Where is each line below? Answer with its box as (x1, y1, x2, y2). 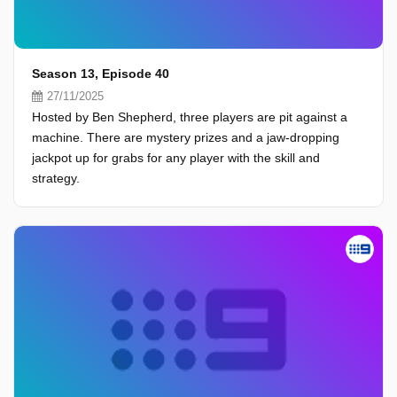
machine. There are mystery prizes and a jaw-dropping (32, 130, 339, 144)
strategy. (32, 171, 80, 185)
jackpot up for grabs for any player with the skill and (32, 151, 320, 165)
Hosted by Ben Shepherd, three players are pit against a (32, 110, 347, 124)
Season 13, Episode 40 (32, 66, 169, 81)
